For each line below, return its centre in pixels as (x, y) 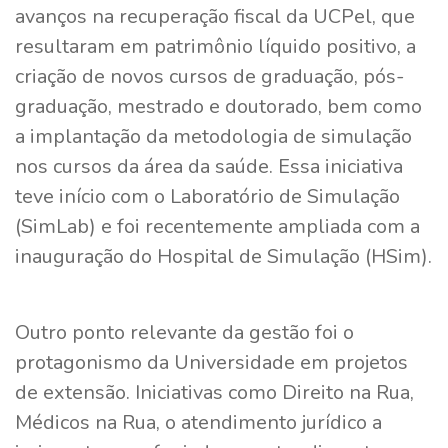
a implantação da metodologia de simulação (213, 136)
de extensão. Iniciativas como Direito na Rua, (214, 392)
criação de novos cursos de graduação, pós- (209, 76)
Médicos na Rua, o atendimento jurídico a (198, 422)
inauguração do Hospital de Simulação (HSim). (223, 256)
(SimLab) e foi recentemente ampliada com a (217, 226)
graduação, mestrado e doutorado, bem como (218, 106)
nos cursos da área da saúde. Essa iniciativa (209, 166)
